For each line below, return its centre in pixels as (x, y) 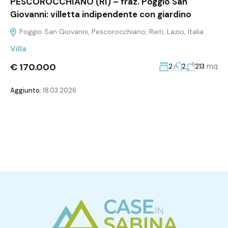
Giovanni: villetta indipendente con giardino (101, 14)
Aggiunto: (26, 90)
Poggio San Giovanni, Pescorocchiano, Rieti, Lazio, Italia (110, 31)
